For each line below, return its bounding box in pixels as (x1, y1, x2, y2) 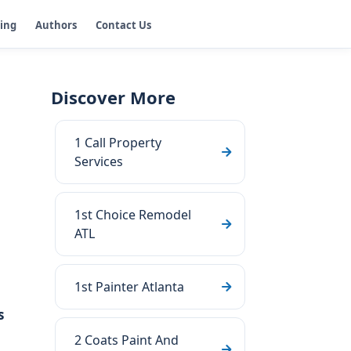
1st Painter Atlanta (74, 278, 184, 295)
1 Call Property (74, 134, 161, 151)
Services (74, 153, 123, 170)
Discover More (51, 85, 175, 109)
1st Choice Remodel (74, 206, 191, 223)
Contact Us (96, 17, 151, 32)
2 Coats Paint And (74, 331, 179, 349)
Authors (35, 17, 77, 32)
